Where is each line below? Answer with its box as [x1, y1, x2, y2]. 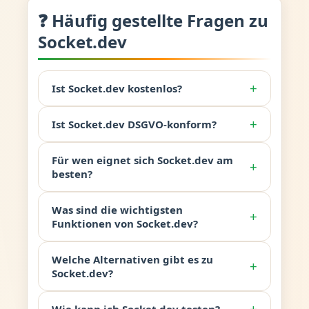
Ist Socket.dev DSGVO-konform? [51, 117, 217, 131]
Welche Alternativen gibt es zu [51, 252, 213, 266]
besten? [51, 166, 92, 181]
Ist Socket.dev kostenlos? [51, 81, 182, 95]
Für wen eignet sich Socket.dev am [51, 152, 233, 167]
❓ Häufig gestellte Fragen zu [37, 9, 268, 32]
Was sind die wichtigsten [51, 202, 183, 217]
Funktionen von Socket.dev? [51, 216, 198, 230]
